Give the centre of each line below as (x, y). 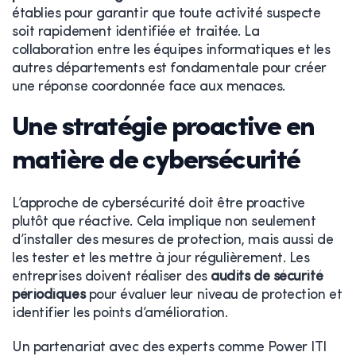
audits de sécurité (267, 277)
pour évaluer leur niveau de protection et (214, 295)
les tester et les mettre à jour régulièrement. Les (161, 258)
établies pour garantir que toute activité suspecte (166, 14)
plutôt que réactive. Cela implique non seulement (164, 222)
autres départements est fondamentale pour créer (169, 68)
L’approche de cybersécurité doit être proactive (159, 203)
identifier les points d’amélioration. (120, 313)
